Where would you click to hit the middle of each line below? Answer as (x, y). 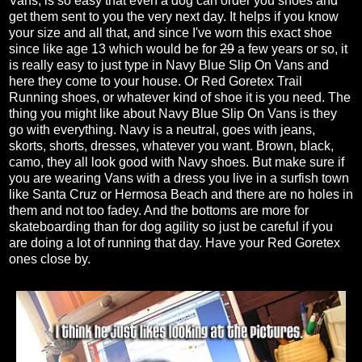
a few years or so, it (291, 49)
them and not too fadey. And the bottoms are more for (159, 211)
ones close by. (50, 259)
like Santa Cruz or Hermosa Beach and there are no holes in (181, 195)
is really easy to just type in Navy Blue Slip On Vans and (169, 65)
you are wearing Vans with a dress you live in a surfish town (179, 179)
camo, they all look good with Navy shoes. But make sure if (177, 162)
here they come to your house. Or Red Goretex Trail (156, 82)
